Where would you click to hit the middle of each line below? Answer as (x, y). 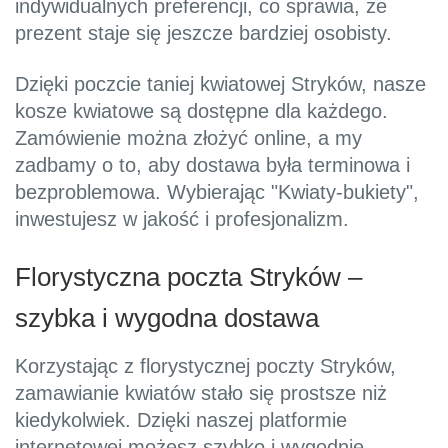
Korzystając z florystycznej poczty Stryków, (205, 366)
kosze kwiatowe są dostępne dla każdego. (201, 111)
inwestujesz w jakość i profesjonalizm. (182, 219)
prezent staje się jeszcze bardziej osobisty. (203, 33)
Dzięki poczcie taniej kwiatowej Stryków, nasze (220, 84)
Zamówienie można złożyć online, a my (188, 138)
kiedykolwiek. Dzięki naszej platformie (181, 420)
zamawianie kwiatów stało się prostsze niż (201, 393)
